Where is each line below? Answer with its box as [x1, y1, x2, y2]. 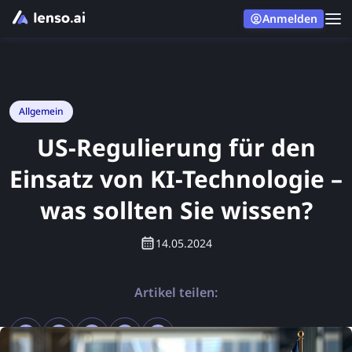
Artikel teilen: [134, 284, 218, 301]
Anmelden [262, 11, 317, 26]
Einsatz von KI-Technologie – [9, 163, 343, 195]
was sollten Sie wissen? [39, 194, 313, 226]
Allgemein [19, 104, 64, 118]
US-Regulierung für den [36, 131, 316, 163]
